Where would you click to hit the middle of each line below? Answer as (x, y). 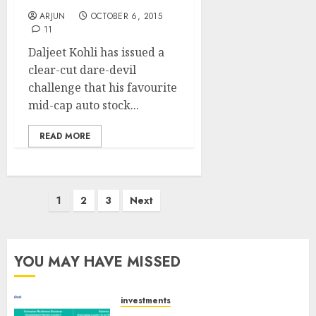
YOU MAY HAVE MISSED (97, 262)
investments (146, 300)
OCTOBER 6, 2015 (126, 16)
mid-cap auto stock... (84, 105)
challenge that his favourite (103, 87)
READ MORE (65, 136)
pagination (47, 222)
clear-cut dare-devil (82, 70)
